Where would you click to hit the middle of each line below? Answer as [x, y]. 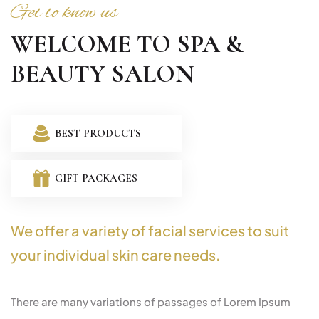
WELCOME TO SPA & [127, 45]
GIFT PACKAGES [96, 178]
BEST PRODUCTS [98, 134]
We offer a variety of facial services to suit [150, 231]
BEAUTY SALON [103, 74]
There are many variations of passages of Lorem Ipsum [151, 302]
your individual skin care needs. [115, 255]
